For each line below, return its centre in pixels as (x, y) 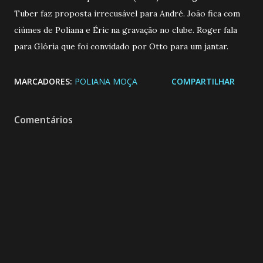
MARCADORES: (43, 81)
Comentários (43, 119)
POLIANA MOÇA (106, 81)
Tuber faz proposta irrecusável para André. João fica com (127, 13)
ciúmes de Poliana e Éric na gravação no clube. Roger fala (126, 30)
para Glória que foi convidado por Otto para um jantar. (121, 46)
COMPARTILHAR (203, 81)
